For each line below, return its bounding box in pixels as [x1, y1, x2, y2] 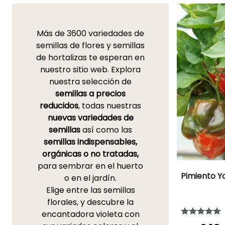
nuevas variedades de [47, 112, 134, 124]
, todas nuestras [78, 100, 141, 112]
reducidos [40, 100, 78, 112]
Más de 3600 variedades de [37, 28, 144, 40]
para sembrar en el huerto [38, 160, 143, 172]
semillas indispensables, [44, 136, 137, 148]
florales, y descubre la [47, 196, 134, 208]
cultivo [197, 197, 213, 204]
